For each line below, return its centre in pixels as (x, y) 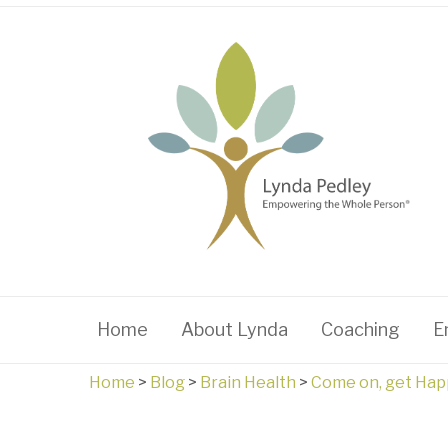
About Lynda (234, 329)
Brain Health (247, 382)
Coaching (360, 329)
